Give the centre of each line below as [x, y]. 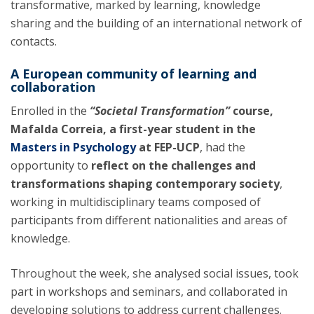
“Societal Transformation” [160, 111]
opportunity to [51, 165]
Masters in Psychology [75, 147]
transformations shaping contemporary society [145, 184]
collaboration [53, 87]
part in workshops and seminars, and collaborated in [149, 292]
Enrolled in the [50, 111]
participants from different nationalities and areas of [149, 220]
